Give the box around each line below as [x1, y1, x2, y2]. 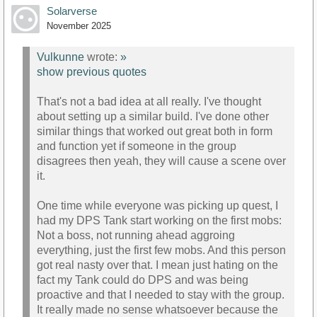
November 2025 [47, 21, 111, 31]
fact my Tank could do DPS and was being [37, 274, 248, 287]
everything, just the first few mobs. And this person [37, 244, 286, 257]
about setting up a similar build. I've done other [37, 110, 269, 123]
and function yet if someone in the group [37, 140, 236, 153]
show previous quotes [37, 66, 146, 79]
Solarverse [47, 5, 97, 17]
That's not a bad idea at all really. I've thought [37, 96, 261, 108]
